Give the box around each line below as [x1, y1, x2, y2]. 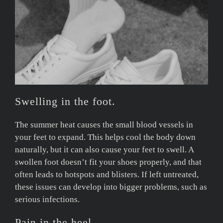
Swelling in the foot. [15, 95, 115, 108]
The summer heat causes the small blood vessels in [15, 119, 193, 129]
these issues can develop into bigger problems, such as [15, 182, 207, 192]
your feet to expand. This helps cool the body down [15, 132, 196, 142]
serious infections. [15, 194, 80, 204]
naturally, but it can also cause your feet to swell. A [15, 144, 194, 154]
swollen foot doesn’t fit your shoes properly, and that [15, 157, 202, 167]
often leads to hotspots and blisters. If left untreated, [15, 169, 199, 179]
